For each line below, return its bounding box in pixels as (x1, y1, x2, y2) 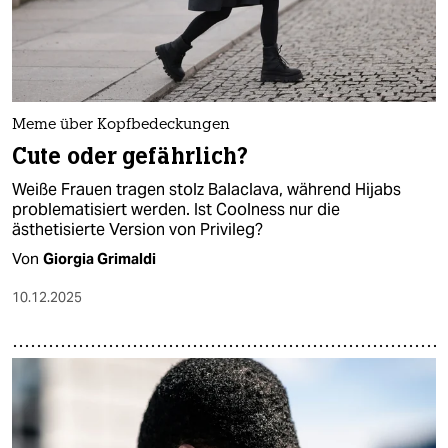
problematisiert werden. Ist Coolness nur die (12, 199, 340, 221)
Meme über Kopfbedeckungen (12, 118, 230, 134)
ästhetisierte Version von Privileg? (12, 219, 263, 241)
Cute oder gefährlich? (12, 142, 249, 172)
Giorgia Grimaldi (43, 249, 156, 269)
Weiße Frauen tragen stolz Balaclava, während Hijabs (12, 179, 401, 201)
